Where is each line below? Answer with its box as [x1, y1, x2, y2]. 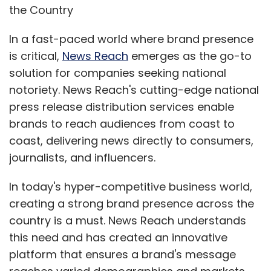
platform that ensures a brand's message [9, 247, 236, 262]
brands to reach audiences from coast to [9, 116, 235, 131]
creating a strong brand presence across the [9, 196, 254, 211]
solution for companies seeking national [9, 65, 226, 80]
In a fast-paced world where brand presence [9, 31, 253, 47]
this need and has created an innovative [9, 230, 227, 245]
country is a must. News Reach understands [9, 213, 246, 228]
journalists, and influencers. [9, 150, 155, 165]
